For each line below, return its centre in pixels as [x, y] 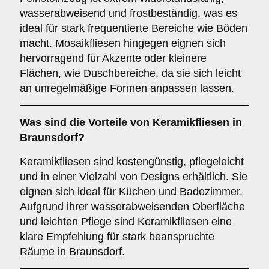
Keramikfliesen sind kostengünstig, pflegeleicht [132, 162]
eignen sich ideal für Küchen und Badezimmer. [131, 192]
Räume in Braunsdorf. [72, 252]
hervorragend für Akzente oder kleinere [113, 58]
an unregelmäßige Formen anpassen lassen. [127, 88]
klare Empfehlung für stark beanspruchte [117, 237]
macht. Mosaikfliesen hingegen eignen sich [123, 43]
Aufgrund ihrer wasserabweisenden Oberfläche [132, 207]
